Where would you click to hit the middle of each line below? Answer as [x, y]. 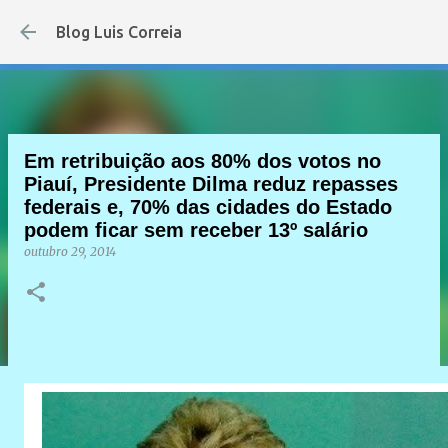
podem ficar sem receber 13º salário [196, 230]
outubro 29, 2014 [70, 251]
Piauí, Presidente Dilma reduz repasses [211, 184]
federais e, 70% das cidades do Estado [208, 207]
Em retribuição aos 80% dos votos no [202, 161]
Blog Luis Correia [119, 32]
